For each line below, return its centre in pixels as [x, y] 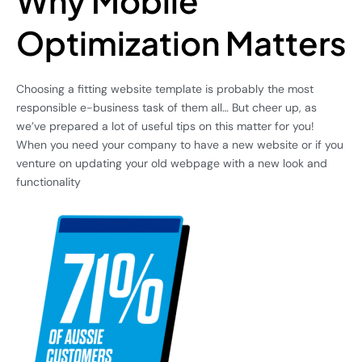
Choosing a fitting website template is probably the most [165, 88]
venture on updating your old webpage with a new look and [172, 163]
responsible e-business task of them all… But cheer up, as [166, 107]
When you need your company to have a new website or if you [180, 144]
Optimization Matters [181, 42]
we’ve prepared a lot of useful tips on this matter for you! [165, 126]
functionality [48, 181]
